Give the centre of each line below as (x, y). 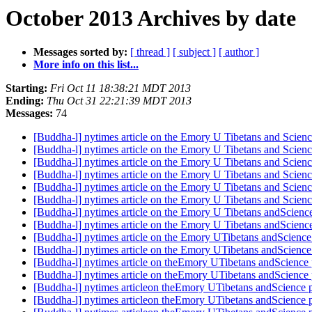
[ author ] (239, 52)
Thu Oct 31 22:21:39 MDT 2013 (119, 101)
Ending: (25, 101)
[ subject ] (194, 52)
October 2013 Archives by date (151, 18)
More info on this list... (86, 65)
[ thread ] (150, 52)
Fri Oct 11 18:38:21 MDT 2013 (120, 88)
